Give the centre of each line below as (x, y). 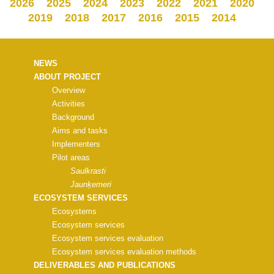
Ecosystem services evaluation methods (124, 252)
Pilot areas (71, 157)
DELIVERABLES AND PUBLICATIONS (105, 265)
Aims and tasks (80, 131)
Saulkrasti (88, 171)
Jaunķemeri (91, 184)
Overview (68, 90)
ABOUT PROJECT (67, 77)
